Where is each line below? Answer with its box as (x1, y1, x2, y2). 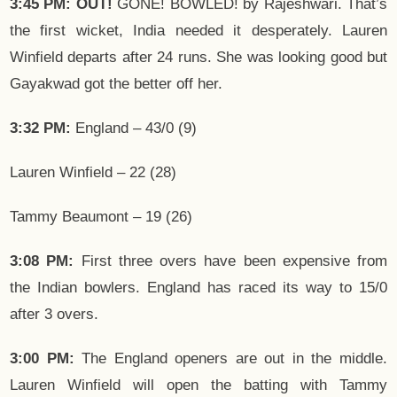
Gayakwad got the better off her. (10, 75, 222, 93)
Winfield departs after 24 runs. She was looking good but (10, 49, 387, 66)
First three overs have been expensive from (74, 253, 387, 270)
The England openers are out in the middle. (74, 350, 388, 368)
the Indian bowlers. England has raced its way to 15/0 (10, 279, 387, 297)
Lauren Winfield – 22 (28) (10, 164, 176, 182)
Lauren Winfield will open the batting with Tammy (10, 377, 387, 394)
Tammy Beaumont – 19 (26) (10, 208, 192, 226)
